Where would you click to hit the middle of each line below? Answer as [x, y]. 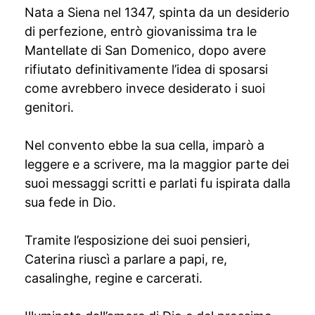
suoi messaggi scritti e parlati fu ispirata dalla [157, 183]
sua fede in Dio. [70, 202]
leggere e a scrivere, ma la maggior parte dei [157, 164]
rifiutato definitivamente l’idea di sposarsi [146, 69]
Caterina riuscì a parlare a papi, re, [126, 259]
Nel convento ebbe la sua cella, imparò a [144, 145]
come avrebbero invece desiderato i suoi [145, 88]
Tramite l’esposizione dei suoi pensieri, [137, 240]
